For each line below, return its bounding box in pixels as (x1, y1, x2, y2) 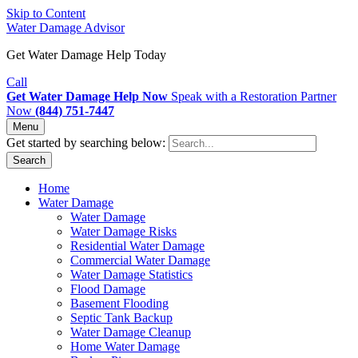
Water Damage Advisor (6, 21, 125, 34)
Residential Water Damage (70, 239, 205, 253)
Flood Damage (70, 282, 145, 296)
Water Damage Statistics (70, 268, 193, 281)
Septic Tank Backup (70, 311, 173, 324)
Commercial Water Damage (70, 253, 210, 267)
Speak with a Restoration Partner (168, 89, 336, 103)
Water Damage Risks (70, 225, 177, 238)
